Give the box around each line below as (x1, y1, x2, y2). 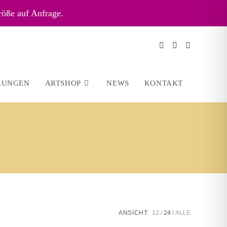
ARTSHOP (45, 79, 81, 87)
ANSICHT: (119, 209, 149, 216)
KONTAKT (144, 79, 183, 87)
